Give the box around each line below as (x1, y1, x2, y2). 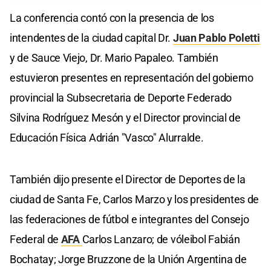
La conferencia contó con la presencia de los (10, 11, 214, 24)
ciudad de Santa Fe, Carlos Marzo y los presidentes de (10, 192, 260, 206)
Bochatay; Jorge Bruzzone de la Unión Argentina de (10, 252, 247, 266)
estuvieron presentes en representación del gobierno (10, 71, 253, 84)
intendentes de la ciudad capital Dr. (10, 31, 173, 44)
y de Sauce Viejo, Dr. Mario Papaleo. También (10, 51, 218, 64)
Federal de (10, 232, 61, 246)
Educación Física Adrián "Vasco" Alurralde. (10, 131, 204, 144)
